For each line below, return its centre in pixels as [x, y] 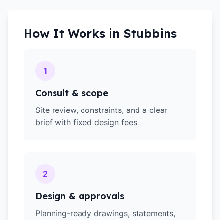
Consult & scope [72, 93]
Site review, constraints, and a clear [101, 110]
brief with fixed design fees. [87, 122]
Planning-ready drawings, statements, [105, 213]
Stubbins [150, 33]
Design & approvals [80, 196]
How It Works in [73, 33]
